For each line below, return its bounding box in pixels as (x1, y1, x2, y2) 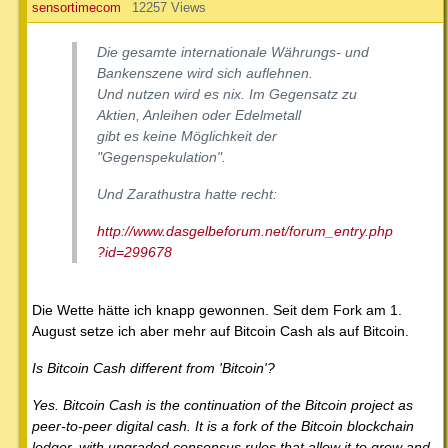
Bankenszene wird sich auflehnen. (97, 65, 313, 82)
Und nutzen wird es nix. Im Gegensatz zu (97, 86, 357, 103)
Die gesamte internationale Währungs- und (97, 44, 369, 61)
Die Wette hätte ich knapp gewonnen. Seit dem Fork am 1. (32, 302, 402, 319)
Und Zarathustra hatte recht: (97, 186, 277, 203)
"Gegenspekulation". (97, 149, 226, 166)
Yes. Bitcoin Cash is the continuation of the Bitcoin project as (32, 397, 413, 414)
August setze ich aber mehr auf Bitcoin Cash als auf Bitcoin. (32, 323, 409, 340)
